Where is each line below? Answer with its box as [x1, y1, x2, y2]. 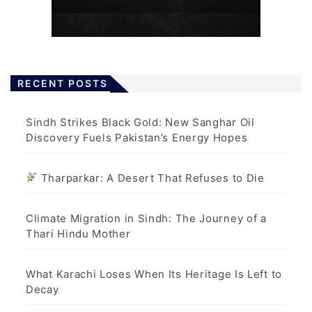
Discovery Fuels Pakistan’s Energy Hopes [26, 130, 248, 144]
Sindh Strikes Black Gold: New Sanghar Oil [26, 115, 255, 129]
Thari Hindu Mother [26, 226, 131, 240]
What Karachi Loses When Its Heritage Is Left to [26, 267, 282, 281]
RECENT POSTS [17, 77, 108, 89]
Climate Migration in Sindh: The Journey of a [26, 211, 267, 225]
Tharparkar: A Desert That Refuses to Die [38, 171, 265, 185]
